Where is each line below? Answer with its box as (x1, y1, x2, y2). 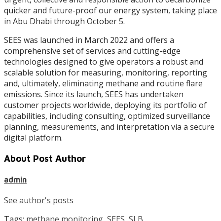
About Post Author (4, 152, 86, 164)
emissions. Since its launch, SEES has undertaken (4, 88, 184, 100)
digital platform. (4, 132, 63, 143)
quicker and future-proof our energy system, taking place (4, 4, 217, 16)
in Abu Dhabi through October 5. (4, 15, 125, 27)
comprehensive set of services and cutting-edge (4, 45, 181, 56)
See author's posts (4, 195, 74, 206)
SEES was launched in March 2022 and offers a (4, 34, 174, 45)
